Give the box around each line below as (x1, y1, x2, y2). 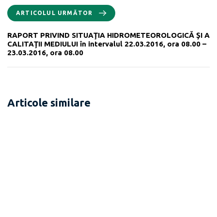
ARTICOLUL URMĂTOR (16, 9, 93, 16)
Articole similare (7, 96, 91, 108)
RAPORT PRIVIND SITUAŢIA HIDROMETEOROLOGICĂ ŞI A (7, 31, 210, 39)
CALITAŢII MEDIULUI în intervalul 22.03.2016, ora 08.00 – (7, 39, 206, 48)
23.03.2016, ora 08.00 (7, 48, 83, 57)
